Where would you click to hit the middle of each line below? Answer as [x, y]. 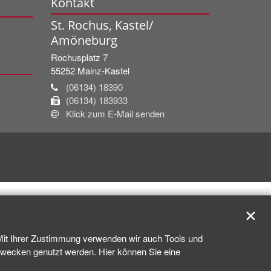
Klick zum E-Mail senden [115, 113]
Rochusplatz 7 [79, 57]
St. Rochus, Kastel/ [102, 25]
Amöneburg [84, 40]
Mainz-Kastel [103, 70]
